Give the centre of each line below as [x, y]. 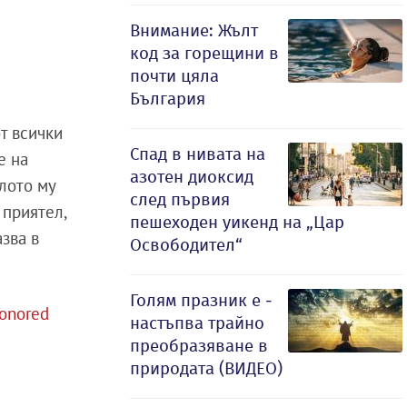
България [168, 99]
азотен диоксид [192, 177]
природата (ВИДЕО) [206, 368]
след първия [180, 199]
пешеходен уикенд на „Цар [237, 222]
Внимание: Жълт [194, 30]
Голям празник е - [201, 300]
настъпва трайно [197, 323]
